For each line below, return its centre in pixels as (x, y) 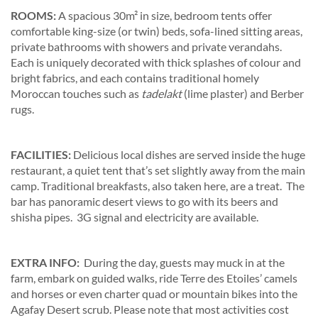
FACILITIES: (42, 154)
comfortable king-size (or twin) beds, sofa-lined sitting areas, (157, 31)
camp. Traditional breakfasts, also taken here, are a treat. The (158, 186)
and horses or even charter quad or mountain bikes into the (154, 294)
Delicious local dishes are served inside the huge (189, 154)
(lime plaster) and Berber (244, 93)
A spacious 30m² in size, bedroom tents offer (165, 15)
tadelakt (163, 93)
